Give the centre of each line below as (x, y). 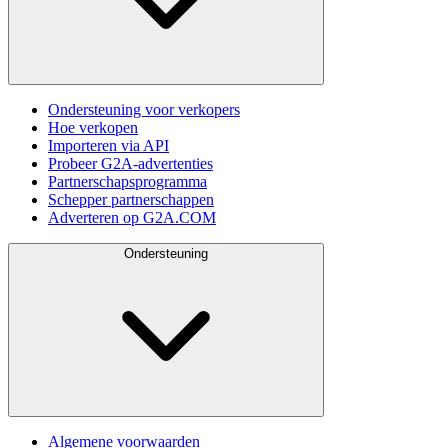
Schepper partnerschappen (131, 199)
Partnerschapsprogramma (127, 181)
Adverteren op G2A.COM (132, 217)
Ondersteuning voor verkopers (144, 109)
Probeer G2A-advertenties (130, 163)
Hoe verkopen (93, 127)
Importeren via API (108, 145)
